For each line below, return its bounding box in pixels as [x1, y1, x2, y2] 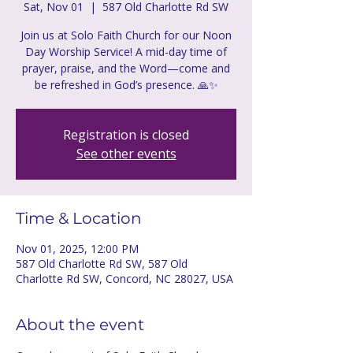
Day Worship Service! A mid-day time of [25, 44, 227, 59]
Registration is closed [63, 126, 189, 143]
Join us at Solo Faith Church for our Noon [20, 28, 232, 43]
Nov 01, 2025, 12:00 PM [16, 241, 139, 256]
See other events [76, 145, 176, 162]
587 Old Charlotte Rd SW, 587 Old [16, 256, 188, 271]
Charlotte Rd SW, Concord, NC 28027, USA [16, 271, 233, 286]
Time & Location [16, 209, 142, 228]
